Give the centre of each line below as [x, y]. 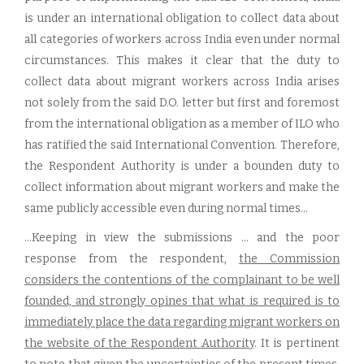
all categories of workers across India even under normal [182, 39]
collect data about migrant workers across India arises [182, 82]
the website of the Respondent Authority [139, 343]
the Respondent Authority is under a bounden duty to [182, 166]
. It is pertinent [297, 343]
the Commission [290, 259]
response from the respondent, [132, 259]
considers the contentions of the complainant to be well [182, 280]
